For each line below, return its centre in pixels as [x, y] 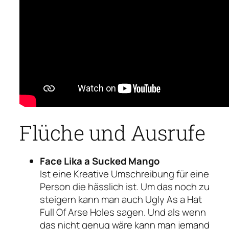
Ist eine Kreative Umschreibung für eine [124, 174]
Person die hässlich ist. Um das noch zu [125, 186]
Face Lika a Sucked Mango [100, 161]
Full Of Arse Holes [77, 212]
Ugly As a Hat [174, 199]
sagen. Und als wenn [160, 212]
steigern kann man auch [93, 199]
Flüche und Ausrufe [112, 132]
